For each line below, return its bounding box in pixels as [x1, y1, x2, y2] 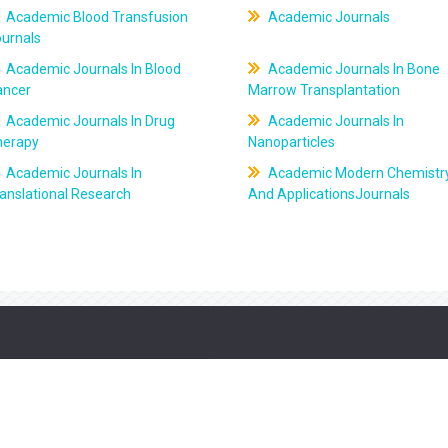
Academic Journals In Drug [3, 113, 176, 129]
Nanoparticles [247, 134, 335, 150]
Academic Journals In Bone [264, 61, 440, 77]
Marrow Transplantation [247, 82, 400, 98]
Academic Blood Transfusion [3, 9, 189, 25]
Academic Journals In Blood [3, 61, 182, 77]
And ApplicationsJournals [247, 186, 410, 202]
